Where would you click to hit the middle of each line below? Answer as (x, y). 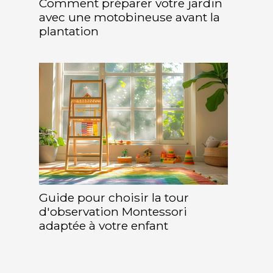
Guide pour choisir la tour (114, 197)
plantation (69, 31)
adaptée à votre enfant (104, 225)
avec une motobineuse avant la (129, 17)
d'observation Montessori (113, 211)
